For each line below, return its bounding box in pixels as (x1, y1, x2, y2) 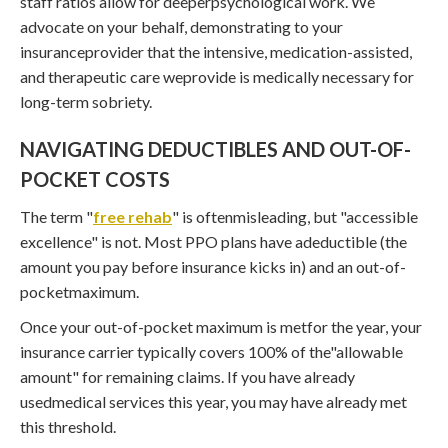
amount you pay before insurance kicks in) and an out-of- (20, 256, 406, 276)
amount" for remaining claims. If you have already (20, 366, 355, 386)
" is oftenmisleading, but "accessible (172, 206, 418, 226)
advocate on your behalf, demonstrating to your (20, 16, 343, 36)
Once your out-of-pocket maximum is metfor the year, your (20, 316, 422, 336)
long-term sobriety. (20, 91, 152, 111)
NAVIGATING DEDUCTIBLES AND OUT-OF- (20, 136, 411, 161)
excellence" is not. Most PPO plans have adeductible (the (20, 231, 407, 251)
